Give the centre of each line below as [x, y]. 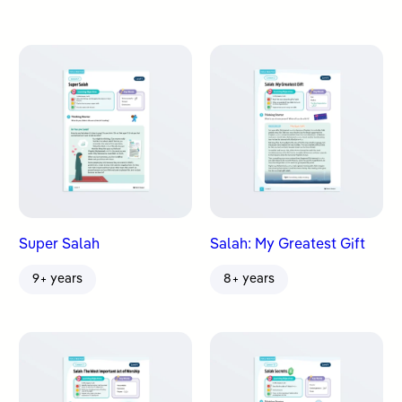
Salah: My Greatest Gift [288, 245]
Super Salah [60, 245]
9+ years [58, 279]
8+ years [249, 279]
